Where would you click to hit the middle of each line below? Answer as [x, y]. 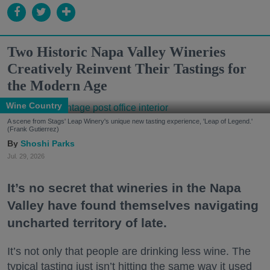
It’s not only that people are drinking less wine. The [129, 251]
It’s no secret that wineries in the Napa [124, 187]
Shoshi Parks [48, 143]
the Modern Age [57, 85]
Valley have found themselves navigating [133, 205]
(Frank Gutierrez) [33, 129]
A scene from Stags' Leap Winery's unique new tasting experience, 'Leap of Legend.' [130, 121]
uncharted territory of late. [87, 222]
